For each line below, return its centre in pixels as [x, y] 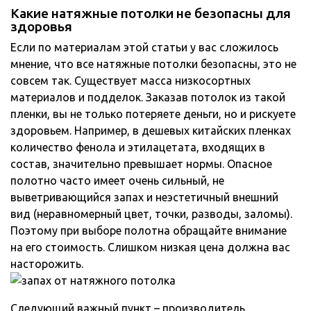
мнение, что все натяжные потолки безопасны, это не [153, 64]
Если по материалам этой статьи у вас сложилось [144, 48]
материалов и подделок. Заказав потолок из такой [148, 98]
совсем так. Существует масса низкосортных [131, 81]
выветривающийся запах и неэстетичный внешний [144, 197]
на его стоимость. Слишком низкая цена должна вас [150, 247]
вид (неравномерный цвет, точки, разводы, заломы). [151, 214]
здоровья [41, 27]
